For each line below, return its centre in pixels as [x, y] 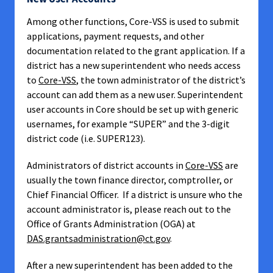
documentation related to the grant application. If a [136, 51]
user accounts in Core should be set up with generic [133, 109]
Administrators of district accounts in [106, 165]
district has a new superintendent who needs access [134, 65]
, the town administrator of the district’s [161, 80]
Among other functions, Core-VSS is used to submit [133, 21]
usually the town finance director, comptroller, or [130, 180]
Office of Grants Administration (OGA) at [111, 224]
